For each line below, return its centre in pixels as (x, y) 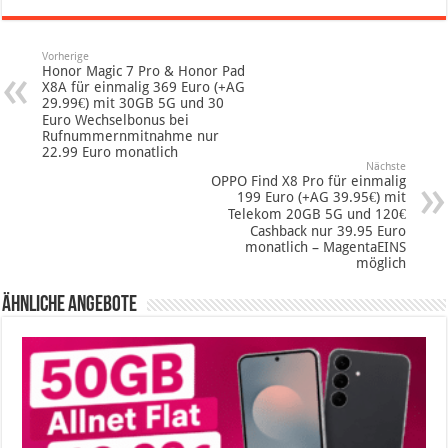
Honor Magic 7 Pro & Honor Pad (144, 71)
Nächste (385, 167)
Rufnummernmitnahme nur (131, 136)
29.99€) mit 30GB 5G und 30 (133, 103)
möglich (380, 263)
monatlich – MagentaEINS (325, 247)
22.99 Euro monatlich (110, 152)
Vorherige (66, 57)
